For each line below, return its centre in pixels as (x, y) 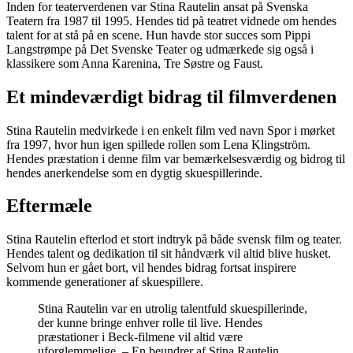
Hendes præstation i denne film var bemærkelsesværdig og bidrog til (176, 158)
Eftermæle (49, 206)
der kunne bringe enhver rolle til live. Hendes (150, 323)
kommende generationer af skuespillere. (105, 282)
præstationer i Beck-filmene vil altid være (140, 337)
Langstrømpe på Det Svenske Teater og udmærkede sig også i (160, 49)
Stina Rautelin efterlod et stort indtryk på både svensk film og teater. (174, 240)
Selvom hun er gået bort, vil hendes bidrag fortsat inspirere (151, 268)
